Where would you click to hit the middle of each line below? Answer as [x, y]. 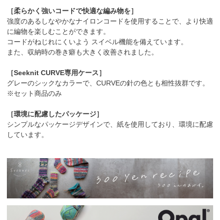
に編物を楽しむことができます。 [58, 32]
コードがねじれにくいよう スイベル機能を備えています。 [97, 42]
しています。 [27, 135]
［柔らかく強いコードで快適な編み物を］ [72, 11]
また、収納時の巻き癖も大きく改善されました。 [82, 52]
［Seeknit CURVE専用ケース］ [56, 73]
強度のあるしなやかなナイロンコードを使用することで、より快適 [110, 21]
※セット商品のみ [34, 94]
